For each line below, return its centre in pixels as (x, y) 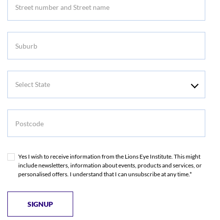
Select (17, 78)
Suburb (19, 39)
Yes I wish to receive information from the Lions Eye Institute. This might (109, 157)
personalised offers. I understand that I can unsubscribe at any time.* (105, 174)
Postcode (23, 116)
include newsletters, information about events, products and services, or (110, 165)
